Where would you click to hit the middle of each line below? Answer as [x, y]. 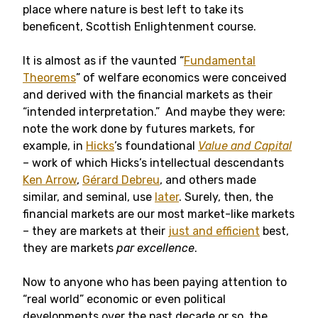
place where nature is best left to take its [133, 10]
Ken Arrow [50, 180]
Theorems [49, 78]
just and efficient [214, 231]
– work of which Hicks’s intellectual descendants [153, 163]
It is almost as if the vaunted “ [103, 61]
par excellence [155, 248]
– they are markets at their [95, 231]
